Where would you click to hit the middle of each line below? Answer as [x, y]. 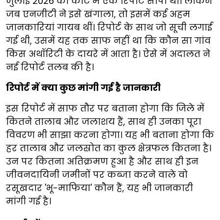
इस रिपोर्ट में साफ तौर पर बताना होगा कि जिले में [105, 109]
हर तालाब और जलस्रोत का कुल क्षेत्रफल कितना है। [109, 148]
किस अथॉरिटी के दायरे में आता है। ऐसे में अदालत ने [108, 54]
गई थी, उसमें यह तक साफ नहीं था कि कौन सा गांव [108, 41]
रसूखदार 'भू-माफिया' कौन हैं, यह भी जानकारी [99, 188]
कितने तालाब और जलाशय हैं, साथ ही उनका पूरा [104, 122]
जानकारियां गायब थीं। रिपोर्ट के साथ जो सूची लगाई [109, 27]
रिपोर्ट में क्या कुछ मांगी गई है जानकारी [83, 88]
